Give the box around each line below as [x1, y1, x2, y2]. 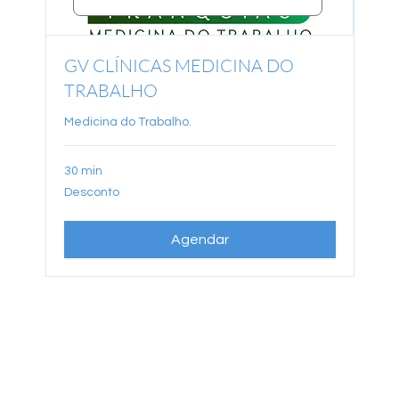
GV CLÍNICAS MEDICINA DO [64, 53, 295, 77]
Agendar [170, 232, 229, 247]
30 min [64, 164, 103, 177]
